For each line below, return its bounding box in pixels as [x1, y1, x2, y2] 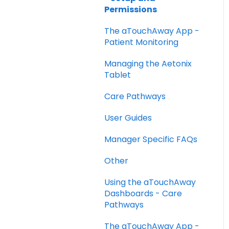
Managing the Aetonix [104, 57, 192, 70]
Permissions [104, 3, 157, 15]
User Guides [104, 111, 152, 124]
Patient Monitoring [104, 36, 178, 48]
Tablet [104, 68, 131, 81]
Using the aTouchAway [104, 176, 196, 188]
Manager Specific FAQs [104, 133, 197, 145]
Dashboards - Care [104, 187, 182, 199]
